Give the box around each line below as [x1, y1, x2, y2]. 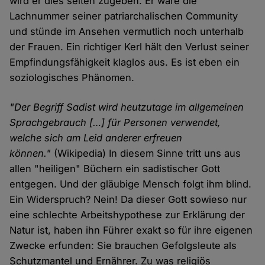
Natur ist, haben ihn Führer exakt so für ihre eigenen [9, 224, 253, 237]
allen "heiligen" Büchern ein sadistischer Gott [9, 163, 221, 175]
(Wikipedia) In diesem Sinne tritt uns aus [51, 147, 241, 160]
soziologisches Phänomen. [9, 72, 135, 84]
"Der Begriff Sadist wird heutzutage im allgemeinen [9, 101, 244, 114]
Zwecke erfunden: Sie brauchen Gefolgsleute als [9, 240, 237, 252]
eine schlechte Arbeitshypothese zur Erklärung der [9, 209, 245, 221]
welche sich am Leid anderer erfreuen [9, 132, 183, 144]
